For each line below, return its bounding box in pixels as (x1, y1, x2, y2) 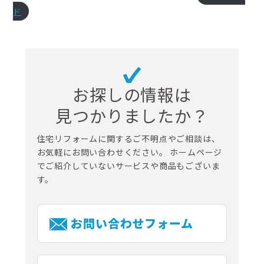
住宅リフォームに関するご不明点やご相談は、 (37, 132, 220, 144)
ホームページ (167, 146, 223, 158)
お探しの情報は (72, 82, 192, 106)
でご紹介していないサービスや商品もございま (37, 159, 220, 171)
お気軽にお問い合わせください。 (37, 146, 168, 158)
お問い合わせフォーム (71, 214, 193, 232)
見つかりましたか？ (55, 103, 209, 127)
